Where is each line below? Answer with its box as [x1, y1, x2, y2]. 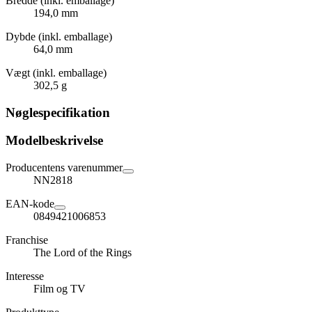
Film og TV [33, 283, 86, 295]
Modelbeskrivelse [6, 133, 103, 148]
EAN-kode [6, 198, 54, 210]
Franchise [6, 234, 48, 247]
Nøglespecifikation [6, 104, 110, 120]
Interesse [6, 270, 44, 283]
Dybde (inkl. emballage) [6, 30, 112, 42]
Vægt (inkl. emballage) [6, 66, 107, 79]
